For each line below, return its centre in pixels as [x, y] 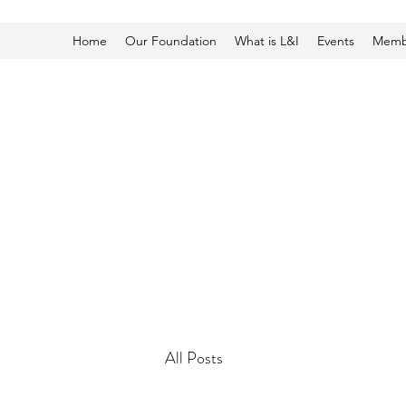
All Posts [194, 358]
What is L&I [267, 41]
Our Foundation [171, 41]
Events [336, 41]
